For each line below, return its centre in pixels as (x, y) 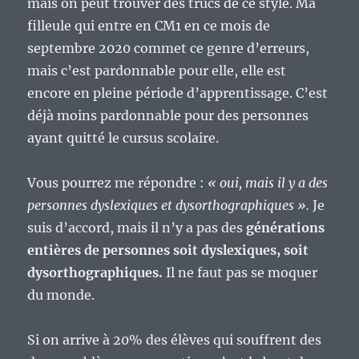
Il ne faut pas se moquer (240, 273)
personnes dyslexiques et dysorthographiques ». (169, 206)
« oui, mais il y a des (268, 183)
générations (286, 228)
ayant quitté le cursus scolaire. (123, 138)
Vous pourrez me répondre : (118, 183)
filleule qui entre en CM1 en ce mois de (149, 26)
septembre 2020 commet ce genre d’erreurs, (169, 48)
